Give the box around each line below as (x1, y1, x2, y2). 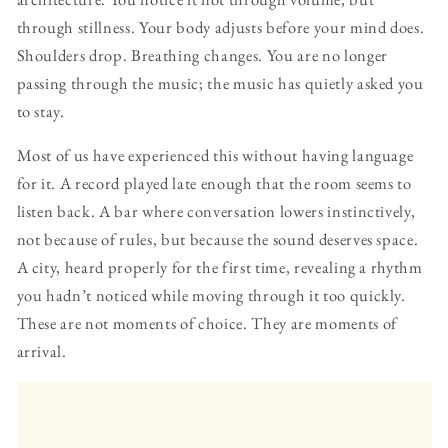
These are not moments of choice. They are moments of (16, 312, 397, 335)
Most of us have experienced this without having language (16, 144, 414, 167)
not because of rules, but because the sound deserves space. (16, 228, 419, 251)
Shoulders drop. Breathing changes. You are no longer (16, 43, 388, 66)
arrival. (16, 340, 67, 363)
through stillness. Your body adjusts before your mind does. (16, 15, 425, 38)
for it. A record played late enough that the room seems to (16, 172, 412, 195)
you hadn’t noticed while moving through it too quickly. (16, 284, 406, 307)
